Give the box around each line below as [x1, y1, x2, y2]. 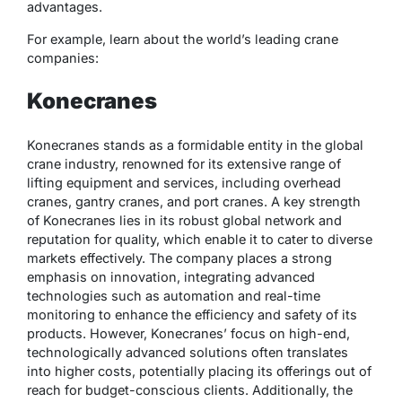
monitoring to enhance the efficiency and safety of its [27, 306, 357, 322]
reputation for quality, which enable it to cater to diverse [27, 231, 372, 247]
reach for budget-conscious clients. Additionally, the [27, 381, 353, 398]
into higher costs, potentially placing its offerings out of [27, 363, 371, 379]
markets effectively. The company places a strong [27, 249, 332, 266]
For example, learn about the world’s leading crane [27, 31, 338, 47]
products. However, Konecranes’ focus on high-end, [27, 325, 350, 341]
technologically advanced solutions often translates [27, 344, 348, 360]
